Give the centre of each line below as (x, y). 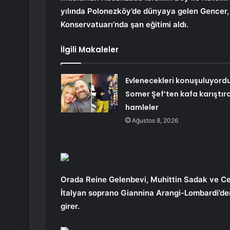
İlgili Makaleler (90, 50)
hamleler (142, 108)
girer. (70, 206)
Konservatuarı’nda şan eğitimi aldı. (124, 25)
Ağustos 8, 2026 (155, 121)
